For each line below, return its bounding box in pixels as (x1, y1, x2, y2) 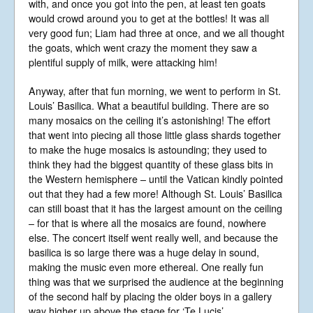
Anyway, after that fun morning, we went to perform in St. (29, 83, 281, 98)
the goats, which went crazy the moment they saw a (29, 40, 257, 54)
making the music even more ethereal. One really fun (29, 259, 263, 274)
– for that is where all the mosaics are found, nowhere (29, 215, 266, 230)
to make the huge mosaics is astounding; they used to (29, 142, 267, 156)
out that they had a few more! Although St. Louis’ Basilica (29, 186, 282, 201)
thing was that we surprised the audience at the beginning (29, 274, 284, 289)
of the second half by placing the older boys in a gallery (29, 289, 272, 303)
